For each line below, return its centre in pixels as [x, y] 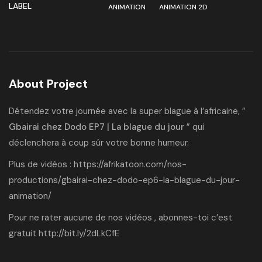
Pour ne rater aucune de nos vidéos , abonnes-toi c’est [120, 218]
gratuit [24, 234]
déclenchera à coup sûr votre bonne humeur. [99, 143]
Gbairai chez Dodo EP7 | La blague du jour [96, 127]
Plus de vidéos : [41, 165]
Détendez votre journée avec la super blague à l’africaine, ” [127, 111]
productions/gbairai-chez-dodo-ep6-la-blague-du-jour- [124, 180]
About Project [48, 84]
